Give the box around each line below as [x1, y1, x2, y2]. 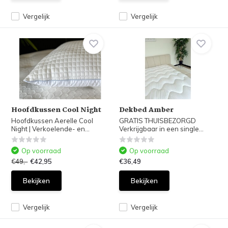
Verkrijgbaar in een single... [119, 125, 204, 133]
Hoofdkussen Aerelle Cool [11, 117, 94, 125]
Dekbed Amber [119, 104, 174, 116]
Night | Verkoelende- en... [11, 125, 90, 133]
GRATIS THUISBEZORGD [119, 117, 196, 125]
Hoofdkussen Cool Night [11, 104, 102, 116]
